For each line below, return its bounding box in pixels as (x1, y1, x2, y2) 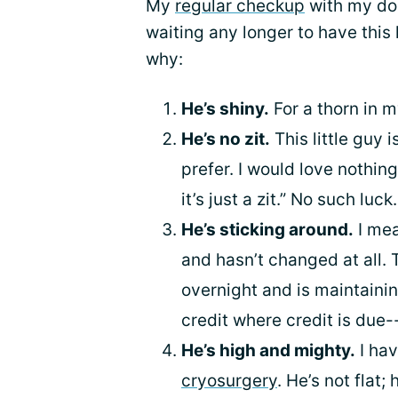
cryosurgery (181, 370, 277, 391)
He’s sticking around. (181, 219, 354, 240)
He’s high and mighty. (181, 339, 355, 361)
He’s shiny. (181, 98, 269, 119)
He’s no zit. (181, 128, 270, 149)
